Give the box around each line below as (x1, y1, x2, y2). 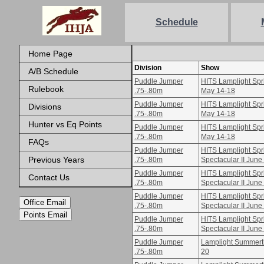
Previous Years (28, 155, 84, 164)
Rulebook (28, 84, 64, 94)
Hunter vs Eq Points (28, 120, 102, 129)
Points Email (24, 210, 67, 219)
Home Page (28, 49, 72, 58)
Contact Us (28, 173, 70, 182)
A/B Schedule (28, 67, 78, 76)
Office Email (24, 198, 66, 207)
